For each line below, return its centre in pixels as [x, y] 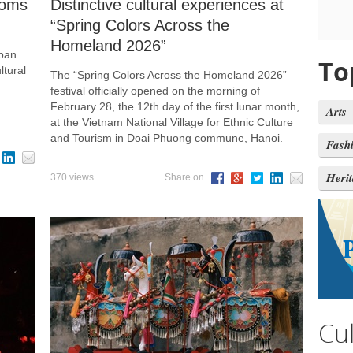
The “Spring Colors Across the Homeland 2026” [169, 75]
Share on [186, 178]
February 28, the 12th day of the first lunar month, [175, 107]
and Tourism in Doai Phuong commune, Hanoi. [167, 138]
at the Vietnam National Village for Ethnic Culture [172, 123]
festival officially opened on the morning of [155, 91]
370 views [72, 178]
